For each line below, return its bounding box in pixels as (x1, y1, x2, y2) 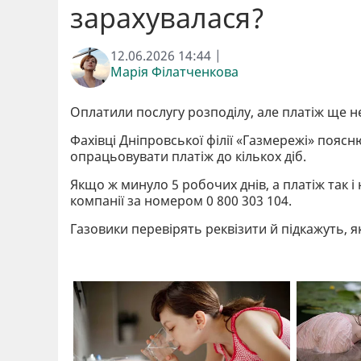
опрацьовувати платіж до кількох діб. (70, 147, 306, 165)
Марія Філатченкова (110, 62, 239, 81)
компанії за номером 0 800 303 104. (70, 191, 292, 210)
